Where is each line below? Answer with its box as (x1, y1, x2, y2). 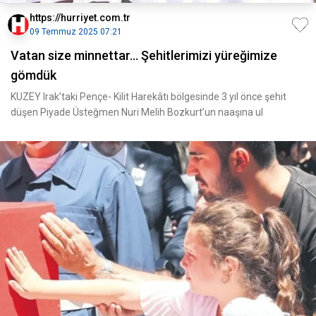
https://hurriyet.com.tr (30, 12, 130, 23)
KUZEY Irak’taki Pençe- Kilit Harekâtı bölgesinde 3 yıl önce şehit (11, 91, 286, 102)
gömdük (11, 68, 56, 83)
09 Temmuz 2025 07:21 (30, 27, 122, 37)
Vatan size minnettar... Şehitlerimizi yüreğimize (11, 48, 277, 63)
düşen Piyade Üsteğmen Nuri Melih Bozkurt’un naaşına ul (11, 107, 263, 118)
